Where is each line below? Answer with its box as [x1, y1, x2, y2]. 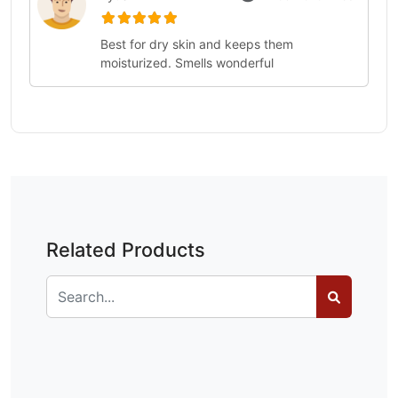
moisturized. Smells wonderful [100, 55, 275, 70]
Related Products [46, 238, 205, 261]
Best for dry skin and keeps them [100, 36, 294, 52]
